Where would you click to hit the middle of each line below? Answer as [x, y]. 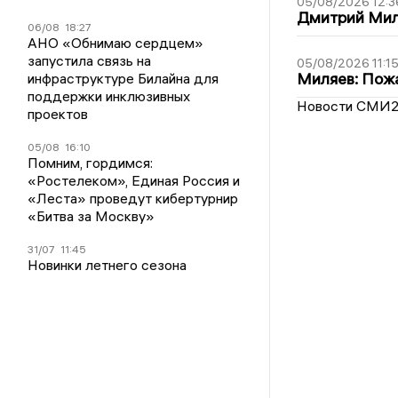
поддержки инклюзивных [109, 96]
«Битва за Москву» [92, 216]
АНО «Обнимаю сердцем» [116, 43]
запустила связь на [90, 61]
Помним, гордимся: [91, 163]
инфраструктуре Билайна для [123, 79]
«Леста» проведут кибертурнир [133, 199]
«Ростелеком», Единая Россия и [134, 181]
